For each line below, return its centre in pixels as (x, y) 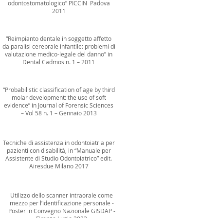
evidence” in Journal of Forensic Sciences (59, 105)
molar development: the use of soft (59, 97)
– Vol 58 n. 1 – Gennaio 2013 (59, 113)
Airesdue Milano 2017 (59, 166)
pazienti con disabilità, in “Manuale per (59, 150)
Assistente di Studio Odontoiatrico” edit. (59, 158)
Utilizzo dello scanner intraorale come (62, 195)
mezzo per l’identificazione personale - (62, 203)
